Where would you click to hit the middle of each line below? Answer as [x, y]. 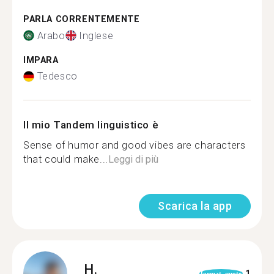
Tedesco [57, 76]
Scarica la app [195, 206]
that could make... [66, 159]
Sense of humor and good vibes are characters [135, 145]
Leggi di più [133, 159]
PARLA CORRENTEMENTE [82, 19]
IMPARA [41, 60]
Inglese [96, 35]
